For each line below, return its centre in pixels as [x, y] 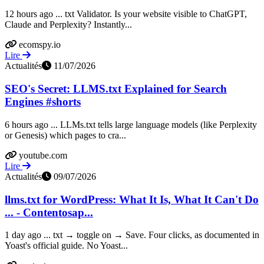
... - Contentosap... [49, 212]
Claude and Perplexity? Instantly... [68, 25]
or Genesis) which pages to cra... [65, 135]
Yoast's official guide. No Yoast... [66, 246]
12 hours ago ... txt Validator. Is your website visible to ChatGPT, [126, 14]
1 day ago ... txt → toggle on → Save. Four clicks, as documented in [132, 235]
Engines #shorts [43, 102]
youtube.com [43, 155]
